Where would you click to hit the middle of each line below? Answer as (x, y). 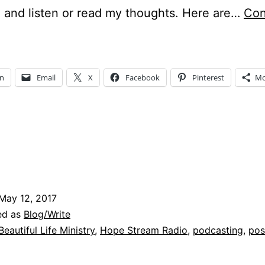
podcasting (218, 230)
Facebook (143, 77)
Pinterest (208, 77)
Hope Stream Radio (144, 230)
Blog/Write (47, 214)
